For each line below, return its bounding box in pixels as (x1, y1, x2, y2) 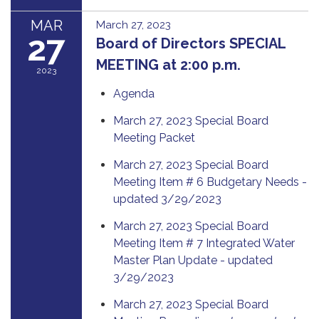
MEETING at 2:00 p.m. (96, 56, 244, 73)
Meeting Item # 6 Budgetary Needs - (113, 174, 307, 189)
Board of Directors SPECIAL (96, 34, 286, 52)
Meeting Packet (113, 130, 195, 145)
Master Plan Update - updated (113, 253, 273, 267)
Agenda (113, 86, 155, 100)
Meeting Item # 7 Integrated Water (113, 236, 295, 250)
